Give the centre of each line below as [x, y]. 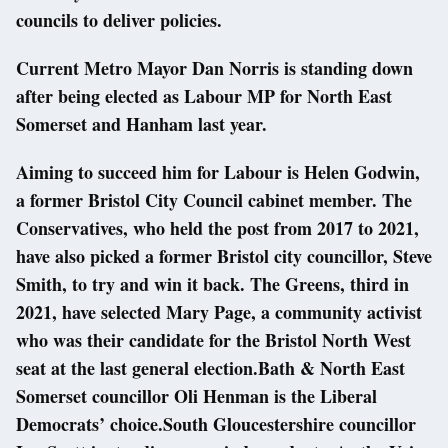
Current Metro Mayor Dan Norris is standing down [214, 68]
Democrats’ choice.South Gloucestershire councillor [216, 424]
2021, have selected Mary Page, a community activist [219, 312]
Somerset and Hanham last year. [141, 124]
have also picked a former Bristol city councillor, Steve [224, 256]
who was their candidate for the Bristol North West [213, 340]
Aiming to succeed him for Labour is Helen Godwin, [218, 172]
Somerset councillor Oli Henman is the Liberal [196, 396]
